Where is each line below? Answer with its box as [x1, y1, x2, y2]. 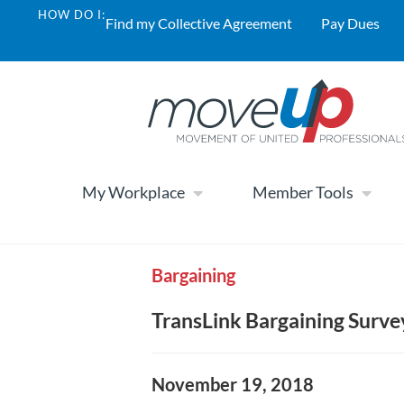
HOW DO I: [38, 7, 106, 22]
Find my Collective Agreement [106, 14, 292, 32]
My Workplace [82, 182, 185, 203]
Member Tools [252, 182, 353, 203]
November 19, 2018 [151, 372, 314, 395]
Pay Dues [321, 14, 380, 32]
